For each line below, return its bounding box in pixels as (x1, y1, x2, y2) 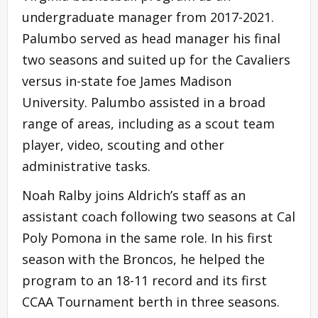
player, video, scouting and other (22, 136, 224, 153)
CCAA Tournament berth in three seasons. (22, 292, 283, 310)
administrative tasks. (22, 157, 154, 175)
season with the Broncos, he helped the (22, 250, 265, 268)
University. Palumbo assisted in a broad (22, 93, 265, 111)
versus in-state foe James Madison (22, 72, 231, 89)
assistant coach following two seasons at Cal (22, 207, 295, 225)
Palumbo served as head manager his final (22, 29, 280, 47)
